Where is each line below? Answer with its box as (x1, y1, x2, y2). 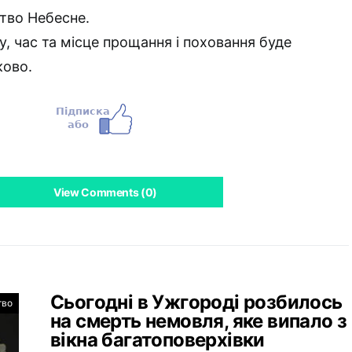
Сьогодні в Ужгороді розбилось (50, 291, 343, 313)
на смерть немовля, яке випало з (50, 310, 347, 332)
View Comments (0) (53, 185, 158, 199)
